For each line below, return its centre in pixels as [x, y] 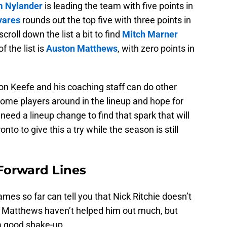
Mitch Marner [150, 34]
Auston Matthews [82, 49]
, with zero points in [156, 49]
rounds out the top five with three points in [106, 20]
